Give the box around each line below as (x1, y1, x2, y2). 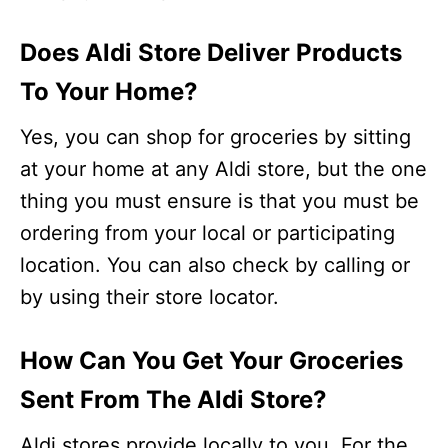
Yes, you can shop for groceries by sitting (20, 124, 411, 149)
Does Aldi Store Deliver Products (20, 37, 402, 67)
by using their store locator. (20, 284, 279, 309)
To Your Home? (20, 76, 197, 106)
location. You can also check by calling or (20, 252, 410, 277)
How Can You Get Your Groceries (20, 345, 403, 375)
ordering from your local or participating (20, 220, 395, 245)
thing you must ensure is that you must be (20, 188, 419, 213)
